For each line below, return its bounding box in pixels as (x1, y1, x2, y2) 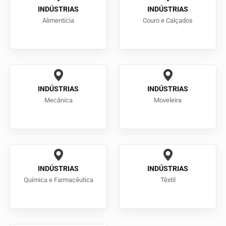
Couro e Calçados (143, 17, 193, 25)
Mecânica (44, 96, 73, 104)
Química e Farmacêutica (23, 176, 93, 184)
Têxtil (160, 176, 176, 184)
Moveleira (154, 96, 182, 104)
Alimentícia (42, 17, 74, 25)
